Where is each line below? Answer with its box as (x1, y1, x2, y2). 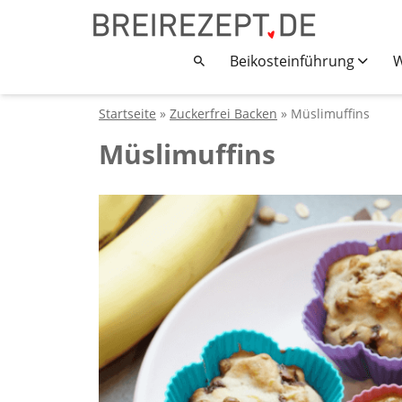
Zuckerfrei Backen (170, 105, 277, 122)
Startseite (99, 105, 156, 122)
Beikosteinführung (230, 51, 358, 71)
